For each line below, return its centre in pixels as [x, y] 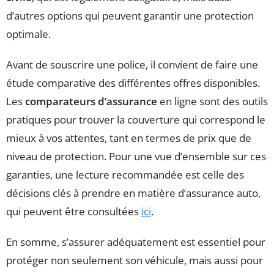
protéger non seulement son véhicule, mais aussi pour [135, 261]
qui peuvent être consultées [74, 212]
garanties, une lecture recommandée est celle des [125, 175]
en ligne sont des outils [213, 102]
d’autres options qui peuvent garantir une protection [130, 16]
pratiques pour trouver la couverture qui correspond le [136, 120]
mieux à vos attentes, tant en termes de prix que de [129, 138]
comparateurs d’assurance [91, 102]
